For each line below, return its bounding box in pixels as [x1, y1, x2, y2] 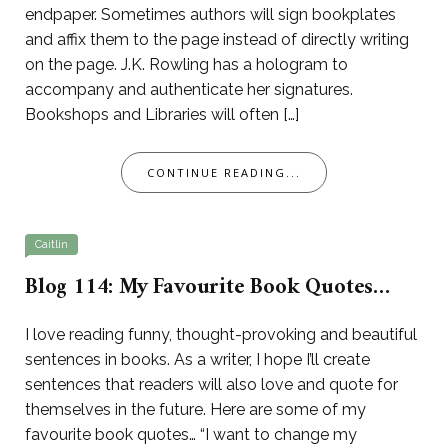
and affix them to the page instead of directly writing [25, 30, 409, 50]
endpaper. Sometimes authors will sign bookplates [25, 5, 396, 25]
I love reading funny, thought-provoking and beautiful [25, 325, 417, 345]
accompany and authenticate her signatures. [25, 80, 353, 100]
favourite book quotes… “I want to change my [25, 425, 357, 445]
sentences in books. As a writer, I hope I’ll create [25, 350, 370, 370]
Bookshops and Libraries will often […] [25, 105, 299, 125]
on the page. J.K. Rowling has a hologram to [25, 55, 348, 75]
